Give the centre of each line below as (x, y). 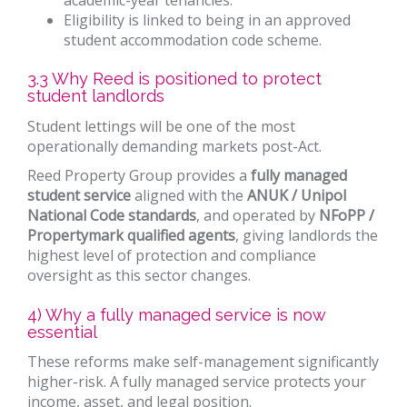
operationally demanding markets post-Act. (174, 146)
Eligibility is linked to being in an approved (207, 20)
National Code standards (112, 215)
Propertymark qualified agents (131, 235)
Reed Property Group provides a (139, 175)
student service (79, 195)
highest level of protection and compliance (172, 255)
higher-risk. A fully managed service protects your (197, 382)
